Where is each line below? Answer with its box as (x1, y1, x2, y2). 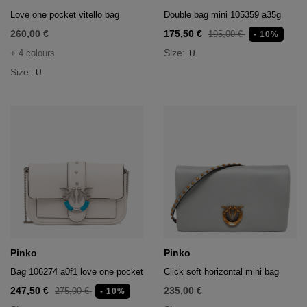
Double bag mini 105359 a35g (164, 10, 281, 20)
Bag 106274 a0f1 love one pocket (10, 267, 143, 277)
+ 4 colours (10, 48, 55, 58)
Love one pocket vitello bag (10, 10, 119, 20)
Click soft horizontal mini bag (164, 267, 279, 277)
